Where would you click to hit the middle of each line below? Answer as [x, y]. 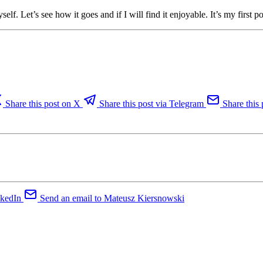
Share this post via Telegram [151, 103]
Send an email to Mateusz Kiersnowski [112, 198]
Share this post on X [43, 103]
